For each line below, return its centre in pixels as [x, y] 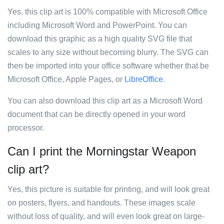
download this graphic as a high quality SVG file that [100, 39]
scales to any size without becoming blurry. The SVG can [108, 52]
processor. [26, 128]
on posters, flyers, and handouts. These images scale [101, 203]
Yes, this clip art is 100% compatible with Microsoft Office [107, 12]
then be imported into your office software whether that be [108, 66]
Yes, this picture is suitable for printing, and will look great [108, 189]
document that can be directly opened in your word [96, 114]
